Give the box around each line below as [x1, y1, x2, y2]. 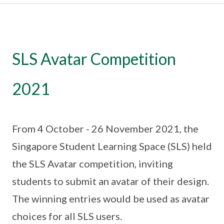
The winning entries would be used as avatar [12, 192, 209, 204]
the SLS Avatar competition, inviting [12, 157, 173, 169]
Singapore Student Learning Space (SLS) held [12, 140, 212, 152]
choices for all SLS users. [12, 210, 122, 222]
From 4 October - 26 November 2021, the [12, 122, 198, 134]
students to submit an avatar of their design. [12, 175, 209, 187]
